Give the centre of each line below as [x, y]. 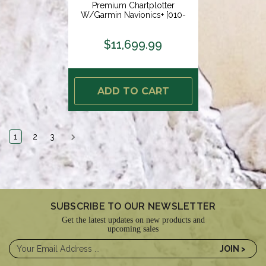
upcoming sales [133, 229]
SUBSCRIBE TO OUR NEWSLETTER [133, 206]
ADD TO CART [133, 91]
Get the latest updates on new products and [133, 220]
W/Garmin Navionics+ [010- [133, 15]
